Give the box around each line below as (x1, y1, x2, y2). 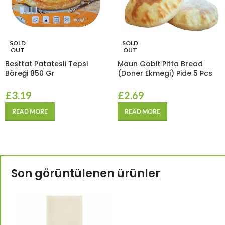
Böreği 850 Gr (5, 68, 55, 78)
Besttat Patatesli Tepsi (5, 59, 88, 69)
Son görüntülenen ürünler (11, 166, 160, 181)
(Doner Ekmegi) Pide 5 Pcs (118, 68, 212, 78)
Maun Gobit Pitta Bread (118, 59, 203, 69)
